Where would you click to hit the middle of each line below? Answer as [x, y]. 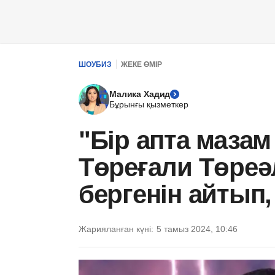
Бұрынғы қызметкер [149, 104]
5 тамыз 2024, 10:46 [197, 229]
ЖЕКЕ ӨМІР [141, 64]
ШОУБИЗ [95, 64]
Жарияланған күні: [116, 229]
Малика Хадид [140, 94]
